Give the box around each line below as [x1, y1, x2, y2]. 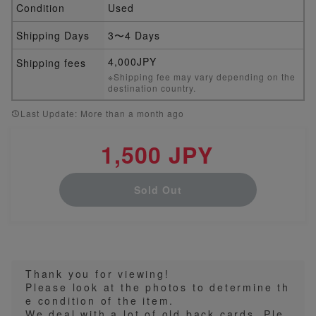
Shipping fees [16, 55, 86, 70]
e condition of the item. [25, 293, 175, 308]
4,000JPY [108, 54, 157, 68]
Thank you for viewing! [25, 266, 170, 281]
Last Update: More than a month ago [20, 107, 184, 119]
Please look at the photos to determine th [25, 279, 290, 294]
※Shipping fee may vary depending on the [108, 70, 296, 83]
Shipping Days [16, 28, 90, 42]
